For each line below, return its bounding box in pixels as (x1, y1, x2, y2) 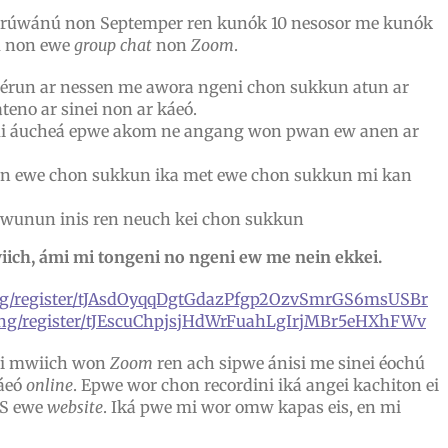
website (46, 397, 103, 417)
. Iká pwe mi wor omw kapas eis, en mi (102, 397, 401, 417)
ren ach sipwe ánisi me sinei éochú (152, 353, 425, 373)
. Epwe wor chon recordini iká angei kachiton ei (72, 375, 439, 395)
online (25, 375, 73, 395)
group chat (73, 35, 152, 55)
